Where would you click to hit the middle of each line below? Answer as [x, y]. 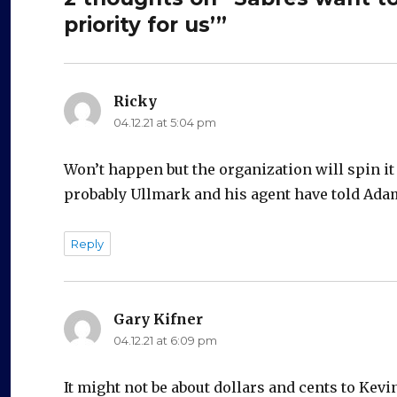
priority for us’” [145, 24]
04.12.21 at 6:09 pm [165, 340]
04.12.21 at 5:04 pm [165, 122]
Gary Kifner [158, 319]
